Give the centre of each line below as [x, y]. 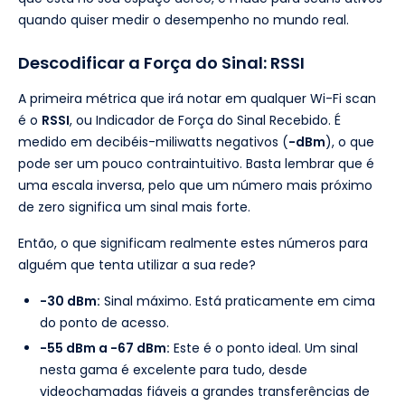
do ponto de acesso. [104, 323]
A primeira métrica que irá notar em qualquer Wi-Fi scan [197, 99]
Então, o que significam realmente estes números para [193, 244]
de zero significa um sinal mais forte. [134, 207]
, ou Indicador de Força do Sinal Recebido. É [205, 121]
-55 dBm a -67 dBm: [105, 348]
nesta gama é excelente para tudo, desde [174, 370]
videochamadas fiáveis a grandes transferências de [205, 392]
